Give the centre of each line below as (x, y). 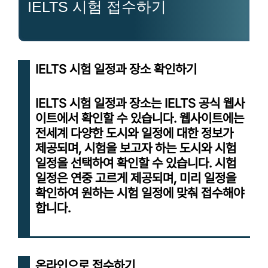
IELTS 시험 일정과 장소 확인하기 (116, 69)
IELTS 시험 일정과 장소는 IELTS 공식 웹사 (140, 103)
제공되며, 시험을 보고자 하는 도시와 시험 (136, 148)
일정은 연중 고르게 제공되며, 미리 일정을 (136, 178)
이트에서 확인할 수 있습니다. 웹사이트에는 (140, 118)
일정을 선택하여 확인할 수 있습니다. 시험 (136, 163)
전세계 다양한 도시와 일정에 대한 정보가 (134, 133)
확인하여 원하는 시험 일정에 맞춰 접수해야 (140, 193)
